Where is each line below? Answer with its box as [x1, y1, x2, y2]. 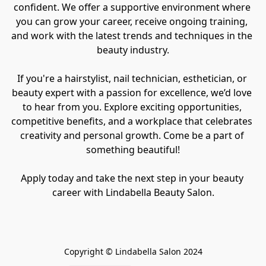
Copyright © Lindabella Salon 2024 [64, 246, 202, 258]
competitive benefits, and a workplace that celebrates [11, 115, 252, 128]
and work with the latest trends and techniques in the [11, 29, 252, 43]
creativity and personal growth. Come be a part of [20, 129, 244, 142]
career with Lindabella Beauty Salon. [52, 186, 214, 199]
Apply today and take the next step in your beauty [20, 172, 243, 185]
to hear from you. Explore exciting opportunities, [22, 100, 242, 114]
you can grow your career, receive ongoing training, [16, 15, 248, 28]
